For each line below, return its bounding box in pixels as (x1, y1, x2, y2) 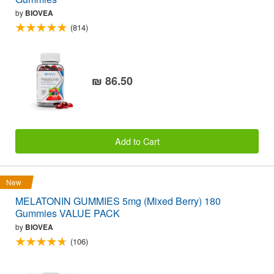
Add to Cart (114, 135, 160, 148)
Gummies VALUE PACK (15, 206, 120, 221)
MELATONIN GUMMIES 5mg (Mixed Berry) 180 (15, 194, 221, 209)
